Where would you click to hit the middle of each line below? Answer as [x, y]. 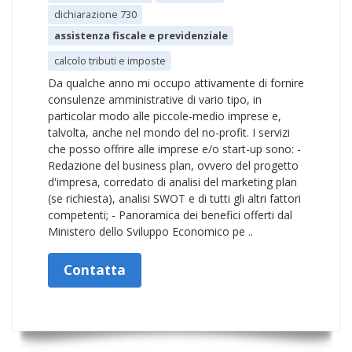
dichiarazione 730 [95, 14]
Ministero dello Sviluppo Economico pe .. [150, 231]
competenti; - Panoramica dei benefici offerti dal [170, 215]
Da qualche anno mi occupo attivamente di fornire [176, 83]
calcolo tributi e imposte [110, 60]
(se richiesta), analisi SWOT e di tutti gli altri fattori [174, 198]
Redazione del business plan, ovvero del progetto [173, 165]
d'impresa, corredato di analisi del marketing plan [172, 182]
